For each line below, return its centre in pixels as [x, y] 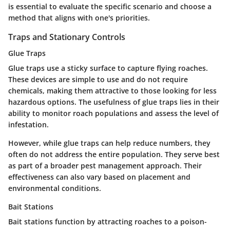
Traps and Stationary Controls [67, 37]
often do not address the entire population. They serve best [114, 155]
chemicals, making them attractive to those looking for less [112, 91]
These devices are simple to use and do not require [98, 80]
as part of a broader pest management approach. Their [105, 166]
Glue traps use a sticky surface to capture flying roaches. [108, 68]
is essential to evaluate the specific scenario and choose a [110, 7]
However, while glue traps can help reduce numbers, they [109, 143]
